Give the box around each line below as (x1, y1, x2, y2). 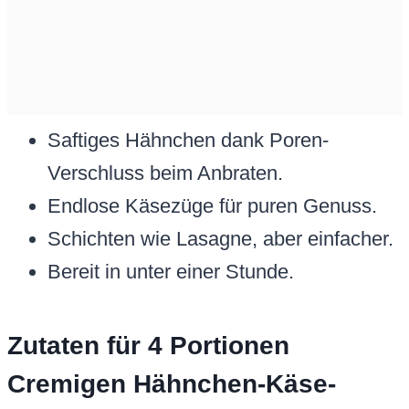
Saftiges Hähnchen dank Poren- (47, 129, 329, 152)
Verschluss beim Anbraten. (47, 162, 283, 185)
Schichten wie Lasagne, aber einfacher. (47, 227, 393, 251)
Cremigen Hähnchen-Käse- (7, 370, 336, 399)
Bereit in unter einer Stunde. (47, 260, 294, 284)
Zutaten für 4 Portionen (7, 331, 289, 361)
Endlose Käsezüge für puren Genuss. (47, 194, 377, 218)
